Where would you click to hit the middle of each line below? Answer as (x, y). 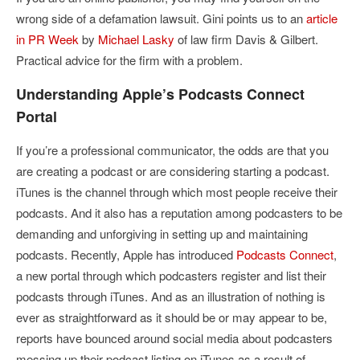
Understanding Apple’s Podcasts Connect (160, 94)
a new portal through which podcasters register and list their (171, 275)
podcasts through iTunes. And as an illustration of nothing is (171, 296)
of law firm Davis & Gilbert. (246, 39)
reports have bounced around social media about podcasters (174, 337)
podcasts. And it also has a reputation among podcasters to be (179, 212)
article (322, 18)
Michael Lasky (136, 39)
